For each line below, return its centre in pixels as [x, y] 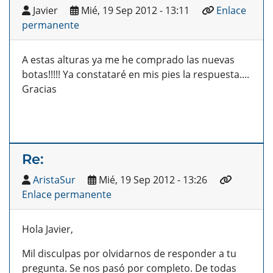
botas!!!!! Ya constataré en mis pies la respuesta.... [136, 75]
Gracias [39, 89]
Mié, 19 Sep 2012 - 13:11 [134, 11]
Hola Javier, [48, 229]
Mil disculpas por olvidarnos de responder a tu [129, 254]
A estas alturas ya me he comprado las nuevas [128, 60]
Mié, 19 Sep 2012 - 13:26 [152, 180]
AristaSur [54, 180]
